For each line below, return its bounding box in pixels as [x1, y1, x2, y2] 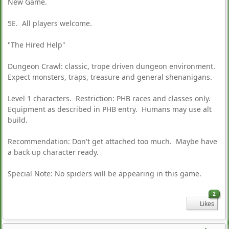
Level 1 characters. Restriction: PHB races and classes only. [8, 94, 213, 104]
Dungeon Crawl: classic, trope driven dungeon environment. [8, 61, 217, 72]
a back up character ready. [8, 147, 99, 157]
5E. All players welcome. [8, 18, 92, 29]
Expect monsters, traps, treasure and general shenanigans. [8, 72, 212, 82]
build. [8, 115, 28, 125]
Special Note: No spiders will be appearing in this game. [8, 169, 201, 179]
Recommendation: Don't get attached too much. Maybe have [8, 136, 217, 147]
